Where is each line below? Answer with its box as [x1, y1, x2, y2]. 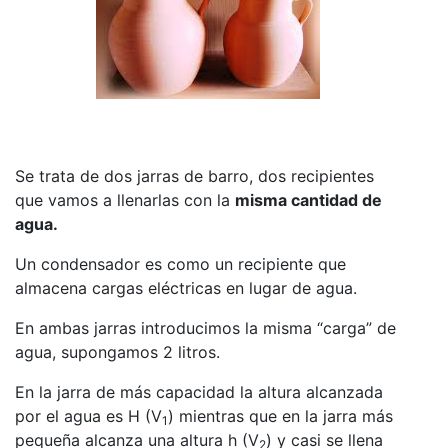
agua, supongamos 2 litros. [15, 342, 220, 363]
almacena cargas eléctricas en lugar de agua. [15, 278, 357, 299]
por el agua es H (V [15, 406, 162, 427]
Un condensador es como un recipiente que [15, 254, 346, 275]
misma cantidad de [235, 190, 382, 211]
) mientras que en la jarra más [168, 406, 393, 427]
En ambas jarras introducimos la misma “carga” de [15, 318, 396, 339]
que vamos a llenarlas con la [15, 190, 235, 211]
